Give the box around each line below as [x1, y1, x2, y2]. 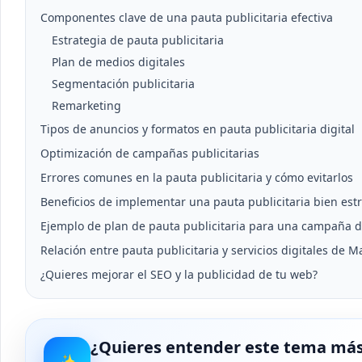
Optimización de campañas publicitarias [40, 145, 259, 161]
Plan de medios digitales [52, 54, 185, 69]
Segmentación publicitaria [52, 76, 195, 91]
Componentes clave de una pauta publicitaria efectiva [40, 10, 333, 25]
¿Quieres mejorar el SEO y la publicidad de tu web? [40, 267, 318, 282]
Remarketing [52, 98, 121, 113]
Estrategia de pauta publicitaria [52, 32, 224, 48]
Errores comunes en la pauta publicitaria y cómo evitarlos [40, 170, 353, 185]
